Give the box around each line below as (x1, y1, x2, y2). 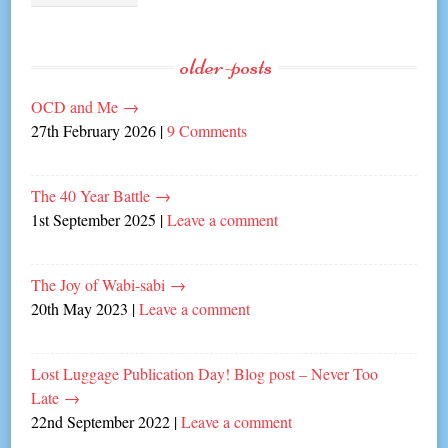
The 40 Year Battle (31, 184, 156, 206)
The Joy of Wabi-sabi (31, 273, 171, 295)
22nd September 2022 (31, 410, 171, 432)
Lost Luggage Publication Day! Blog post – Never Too (31, 362, 379, 384)
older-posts (179, 52, 272, 81)
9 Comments (167, 119, 248, 141)
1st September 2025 (31, 208, 157, 230)
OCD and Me (31, 95, 124, 117)
